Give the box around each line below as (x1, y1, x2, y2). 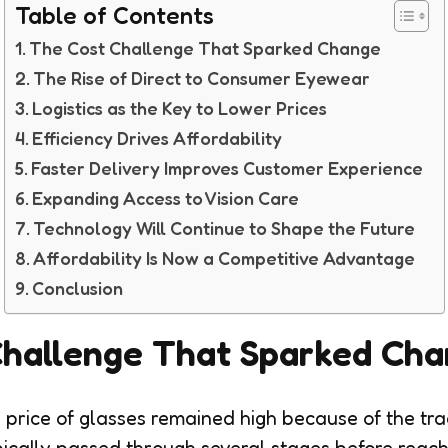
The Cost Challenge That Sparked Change (29, 37, 382, 59)
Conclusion (32, 277, 124, 299)
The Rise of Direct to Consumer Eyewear (33, 67, 371, 89)
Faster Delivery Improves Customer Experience (31, 157, 424, 179)
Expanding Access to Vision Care (32, 187, 300, 209)
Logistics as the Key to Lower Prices (32, 97, 328, 119)
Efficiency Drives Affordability (32, 127, 283, 149)
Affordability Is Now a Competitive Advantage (33, 247, 416, 269)
